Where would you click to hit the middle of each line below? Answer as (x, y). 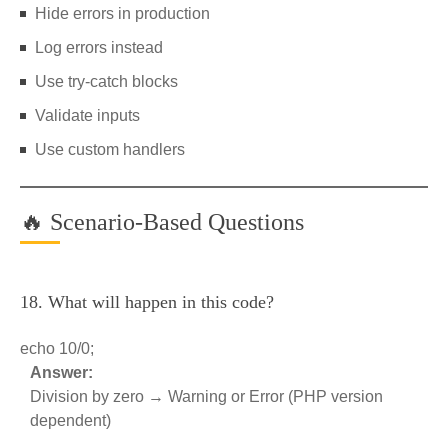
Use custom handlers (110, 149)
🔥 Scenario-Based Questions (162, 222)
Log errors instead (99, 47)
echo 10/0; (57, 348)
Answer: (61, 372)
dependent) (70, 420)
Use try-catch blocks (106, 81)
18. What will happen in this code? (147, 302)
